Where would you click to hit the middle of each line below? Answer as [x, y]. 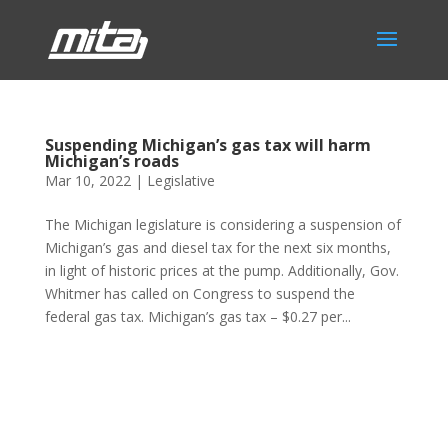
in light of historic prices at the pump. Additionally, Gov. [221, 270]
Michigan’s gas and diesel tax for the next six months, [217, 247]
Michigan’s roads [111, 161]
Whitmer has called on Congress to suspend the [199, 293]
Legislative [180, 180]
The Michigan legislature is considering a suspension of [222, 224]
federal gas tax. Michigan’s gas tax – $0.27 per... [197, 316]
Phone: [69, 381]
